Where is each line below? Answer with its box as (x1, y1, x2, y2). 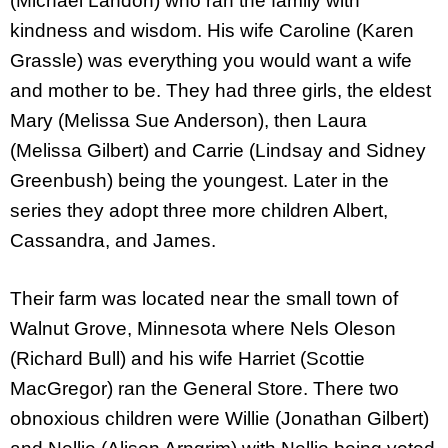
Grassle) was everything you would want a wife (10, 49, 412, 71)
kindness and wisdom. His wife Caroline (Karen (10, 19, 414, 41)
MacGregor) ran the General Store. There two (10, 378, 399, 399)
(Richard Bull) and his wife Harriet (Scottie (10, 348, 365, 369)
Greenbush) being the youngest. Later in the (10, 169, 389, 191)
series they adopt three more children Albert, (10, 199, 388, 221)
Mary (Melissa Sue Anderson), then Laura (10, 109, 367, 131)
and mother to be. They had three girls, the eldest (10, 79, 431, 101)
